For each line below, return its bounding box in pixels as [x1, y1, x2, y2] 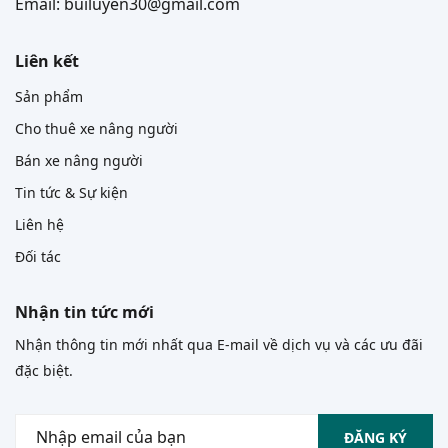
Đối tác [15, 247, 61, 266]
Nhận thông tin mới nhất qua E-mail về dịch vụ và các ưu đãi [15, 335, 423, 354]
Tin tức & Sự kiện [15, 183, 128, 202]
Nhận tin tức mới [15, 301, 154, 323]
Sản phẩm [15, 87, 83, 106]
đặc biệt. [15, 361, 73, 380]
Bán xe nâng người [15, 151, 143, 170]
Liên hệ [15, 215, 64, 234]
